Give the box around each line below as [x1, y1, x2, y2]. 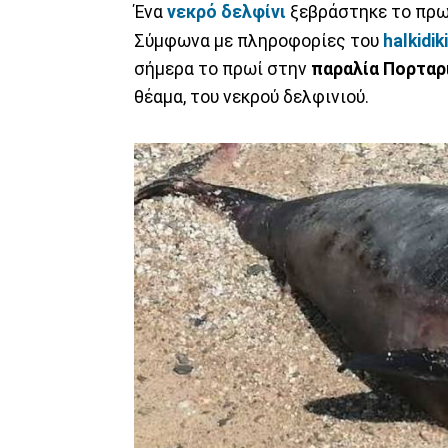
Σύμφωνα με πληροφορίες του [134, 30, 383, 51]
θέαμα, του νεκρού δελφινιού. [134, 86, 369, 107]
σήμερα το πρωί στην [134, 58, 311, 79]
